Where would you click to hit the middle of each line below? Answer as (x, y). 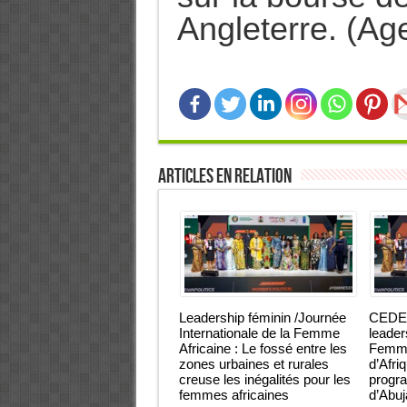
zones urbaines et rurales (253, 364)
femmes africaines (233, 395)
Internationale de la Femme (259, 333)
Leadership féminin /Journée (262, 318)
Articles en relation (224, 177)
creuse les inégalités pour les (264, 379)
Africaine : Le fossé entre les (263, 348)
